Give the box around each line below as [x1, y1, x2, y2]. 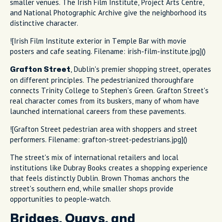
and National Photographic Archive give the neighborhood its [10, 7, 207, 17]
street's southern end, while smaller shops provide [10, 183, 173, 193]
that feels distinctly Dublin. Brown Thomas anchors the [10, 173, 189, 183]
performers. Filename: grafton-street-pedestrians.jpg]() [10, 134, 187, 144]
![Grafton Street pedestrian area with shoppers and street [10, 124, 197, 134]
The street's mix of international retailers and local [10, 152, 178, 162]
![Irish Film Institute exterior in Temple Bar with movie [10, 36, 186, 46]
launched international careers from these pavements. [10, 106, 186, 116]
